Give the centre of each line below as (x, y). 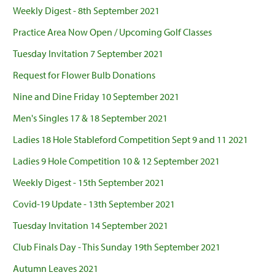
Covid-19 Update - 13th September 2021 (94, 204)
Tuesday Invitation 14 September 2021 (91, 226)
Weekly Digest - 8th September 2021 (86, 11)
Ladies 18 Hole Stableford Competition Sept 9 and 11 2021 (130, 140)
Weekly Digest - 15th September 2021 (89, 183)
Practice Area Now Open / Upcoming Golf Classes (112, 32)
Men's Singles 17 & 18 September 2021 (90, 118)
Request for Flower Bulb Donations (84, 75)
